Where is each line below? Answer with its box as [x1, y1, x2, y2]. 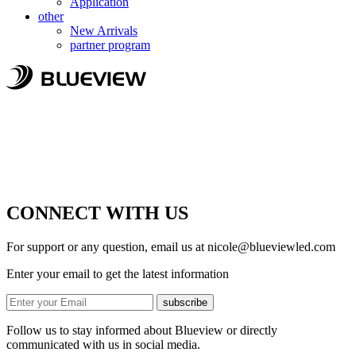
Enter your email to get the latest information [6, 267, 229, 281]
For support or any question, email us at [6, 240, 207, 254]
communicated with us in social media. [6, 338, 200, 352]
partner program [70, 37, 150, 52]
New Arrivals [70, 23, 137, 37]
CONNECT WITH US [6, 203, 188, 224]
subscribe [163, 296, 207, 309]
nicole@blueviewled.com [207, 240, 335, 254]
